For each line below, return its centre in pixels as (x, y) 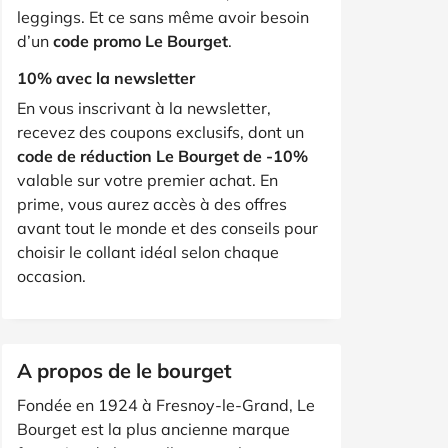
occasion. (51, 275)
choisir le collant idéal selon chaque (148, 251)
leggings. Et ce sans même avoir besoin (163, 16)
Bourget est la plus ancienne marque (153, 428)
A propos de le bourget (124, 370)
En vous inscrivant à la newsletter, (144, 107)
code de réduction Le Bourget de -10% (162, 155)
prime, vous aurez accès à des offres (152, 203)
